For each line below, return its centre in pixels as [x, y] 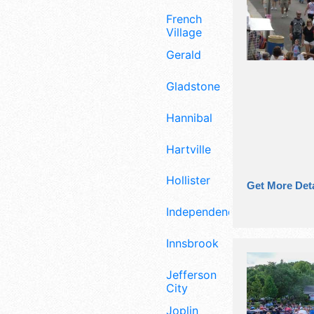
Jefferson [191, 274]
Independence [203, 212]
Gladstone [193, 87]
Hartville [189, 149]
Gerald [184, 55]
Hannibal [189, 117]
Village [184, 33]
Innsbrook [192, 244]
